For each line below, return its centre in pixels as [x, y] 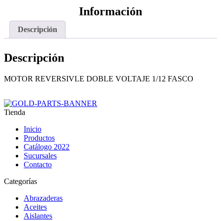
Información [110, 12]
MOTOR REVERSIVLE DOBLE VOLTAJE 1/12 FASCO [99, 79]
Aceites [35, 207]
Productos [39, 138]
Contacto [38, 165]
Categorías [20, 182]
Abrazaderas [43, 198]
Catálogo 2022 [47, 147]
